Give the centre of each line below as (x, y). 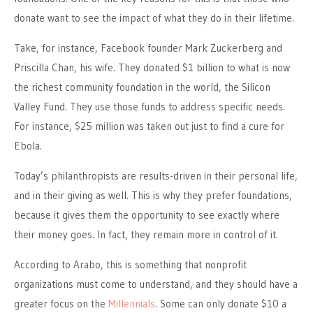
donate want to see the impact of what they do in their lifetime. (154, 18)
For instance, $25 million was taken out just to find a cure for (149, 126)
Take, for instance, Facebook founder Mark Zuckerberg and (148, 48)
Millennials (132, 304)
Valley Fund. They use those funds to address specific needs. (150, 107)
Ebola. (28, 146)
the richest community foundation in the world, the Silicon (142, 87)
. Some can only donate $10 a (221, 304)
